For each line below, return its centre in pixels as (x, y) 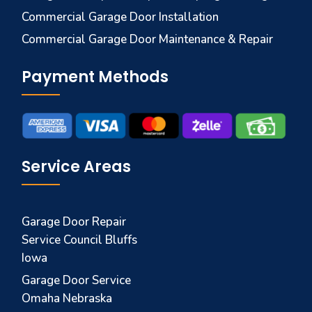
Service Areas (77, 166)
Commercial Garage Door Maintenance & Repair (148, 39)
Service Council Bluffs (80, 240)
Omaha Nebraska (67, 298)
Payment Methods (95, 77)
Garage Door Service (77, 280)
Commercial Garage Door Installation (120, 17)
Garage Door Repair (74, 221)
